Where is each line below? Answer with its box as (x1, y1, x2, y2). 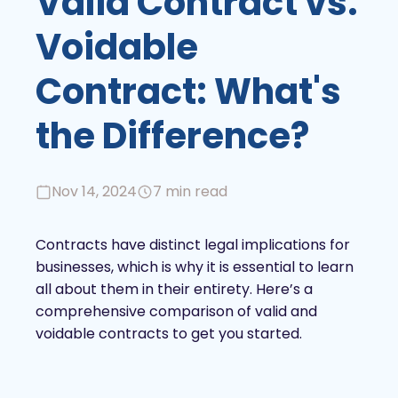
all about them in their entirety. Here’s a (36, 279, 313, 300)
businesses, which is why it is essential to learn (36, 257, 354, 278)
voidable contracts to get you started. (36, 323, 302, 345)
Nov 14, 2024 (52, 181, 137, 203)
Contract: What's (36, 67, 341, 117)
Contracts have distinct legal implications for (36, 235, 350, 256)
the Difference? (36, 111, 309, 162)
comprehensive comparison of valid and (36, 301, 317, 322)
